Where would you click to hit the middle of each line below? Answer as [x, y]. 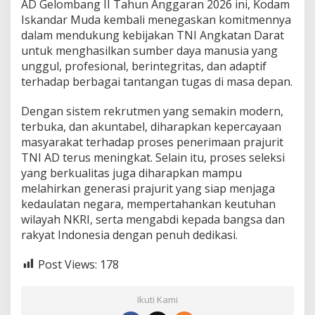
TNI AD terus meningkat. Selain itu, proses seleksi [153, 157]
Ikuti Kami [157, 300]
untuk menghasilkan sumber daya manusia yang [149, 50]
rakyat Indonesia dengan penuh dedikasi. [129, 234]
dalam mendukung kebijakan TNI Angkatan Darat [153, 35]
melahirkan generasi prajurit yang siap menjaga [148, 188]
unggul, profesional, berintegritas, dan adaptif [144, 66]
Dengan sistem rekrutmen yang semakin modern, [152, 111]
